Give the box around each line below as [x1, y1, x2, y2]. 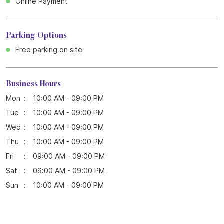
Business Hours [6, 80, 61, 88]
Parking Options [6, 31, 67, 40]
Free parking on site [15, 45, 82, 54]
